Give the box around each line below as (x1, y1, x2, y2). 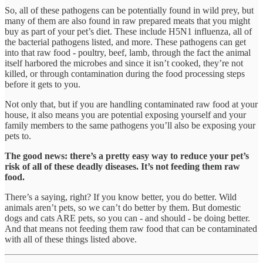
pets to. (5, 130, 31, 141)
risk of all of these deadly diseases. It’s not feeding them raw (5, 161, 240, 171)
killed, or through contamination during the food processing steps (5, 68, 245, 79)
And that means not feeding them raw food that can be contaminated (5, 223, 257, 234)
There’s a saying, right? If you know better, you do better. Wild (5, 191, 237, 202)
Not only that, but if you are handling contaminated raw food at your (5, 99, 258, 109)
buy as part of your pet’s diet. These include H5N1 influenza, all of (5, 26, 252, 36)
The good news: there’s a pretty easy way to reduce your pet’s (5, 150, 249, 161)
